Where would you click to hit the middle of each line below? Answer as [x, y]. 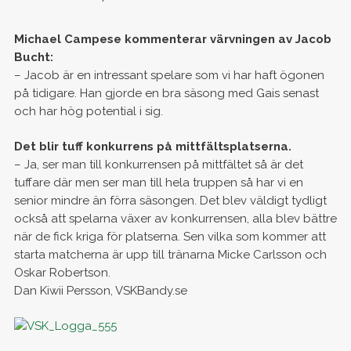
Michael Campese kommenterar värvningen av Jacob [172, 39]
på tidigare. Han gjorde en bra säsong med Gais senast [166, 93]
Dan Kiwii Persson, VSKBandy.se [100, 291]
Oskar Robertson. [62, 273]
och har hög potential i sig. [88, 111]
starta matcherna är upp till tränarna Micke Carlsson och [170, 255]
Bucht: [33, 57]
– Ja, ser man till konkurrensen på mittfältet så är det [158, 165]
